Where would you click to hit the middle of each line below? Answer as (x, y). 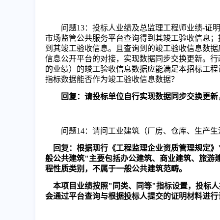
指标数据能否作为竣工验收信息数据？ (112, 79)
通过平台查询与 (81, 196)
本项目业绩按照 (81, 186)
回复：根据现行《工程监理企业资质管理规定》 (136, 148)
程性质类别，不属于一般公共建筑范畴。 (116, 169)
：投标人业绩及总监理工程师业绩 (143, 28)
